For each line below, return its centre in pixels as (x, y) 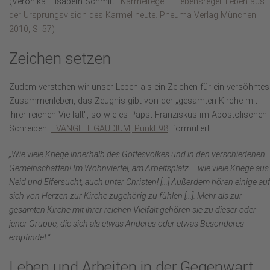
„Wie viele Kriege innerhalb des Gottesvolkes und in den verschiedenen (137, 155)
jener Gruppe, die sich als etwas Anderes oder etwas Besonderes (127, 224)
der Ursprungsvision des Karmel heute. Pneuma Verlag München (133, 16)
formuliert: (191, 129)
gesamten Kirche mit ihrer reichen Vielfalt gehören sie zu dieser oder (133, 210)
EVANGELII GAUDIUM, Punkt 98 (110, 129)
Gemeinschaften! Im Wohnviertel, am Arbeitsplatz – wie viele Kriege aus (139, 169)
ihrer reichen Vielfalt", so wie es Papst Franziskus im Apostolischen (138, 115)
